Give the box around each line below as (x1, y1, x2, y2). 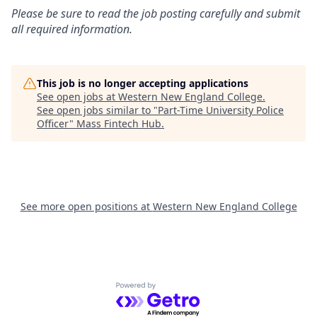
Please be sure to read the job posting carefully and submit (11, 6, 300, 22)
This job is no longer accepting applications (37, 76, 248, 91)
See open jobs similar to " (37, 103, 158, 117)
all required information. (11, 21, 132, 38)
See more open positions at (20, 200, 153, 214)
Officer (37, 117, 69, 131)
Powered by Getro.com (115, 282, 239, 298)
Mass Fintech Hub (76, 117, 161, 131)
